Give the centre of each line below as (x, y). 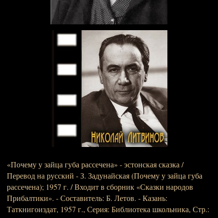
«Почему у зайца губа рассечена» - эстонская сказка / (95, 164)
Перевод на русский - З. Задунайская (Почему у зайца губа (105, 175)
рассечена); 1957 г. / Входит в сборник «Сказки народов (100, 187)
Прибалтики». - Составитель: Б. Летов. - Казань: (87, 198)
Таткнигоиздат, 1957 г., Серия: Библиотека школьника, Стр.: (108, 209)
